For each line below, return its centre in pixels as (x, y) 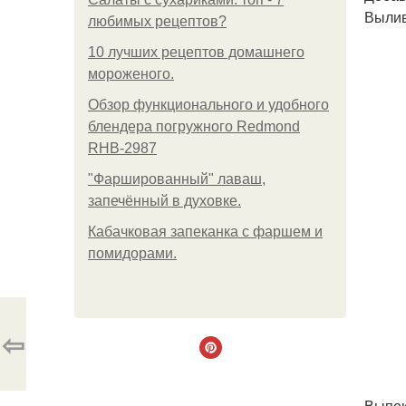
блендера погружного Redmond (194, 126)
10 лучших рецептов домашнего (196, 52)
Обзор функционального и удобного (208, 105)
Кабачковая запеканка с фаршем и (205, 232)
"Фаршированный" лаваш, (177, 179)
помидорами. (132, 253)
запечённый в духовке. (164, 201)
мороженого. (131, 74)
